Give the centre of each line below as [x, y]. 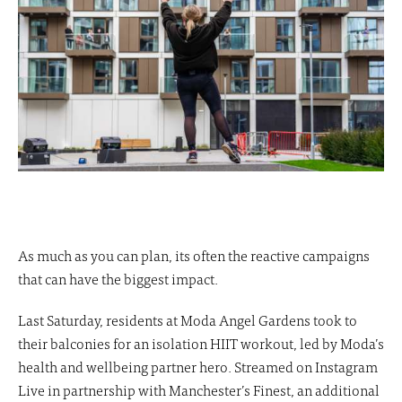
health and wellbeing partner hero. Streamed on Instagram [198, 366]
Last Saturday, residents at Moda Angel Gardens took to [188, 319]
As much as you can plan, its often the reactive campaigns [194, 255]
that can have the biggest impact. [118, 278]
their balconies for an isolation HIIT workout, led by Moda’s [201, 343]
